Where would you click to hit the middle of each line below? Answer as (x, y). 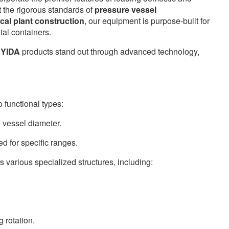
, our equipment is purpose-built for (147, 20)
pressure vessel (125, 9)
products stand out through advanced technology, (110, 51)
